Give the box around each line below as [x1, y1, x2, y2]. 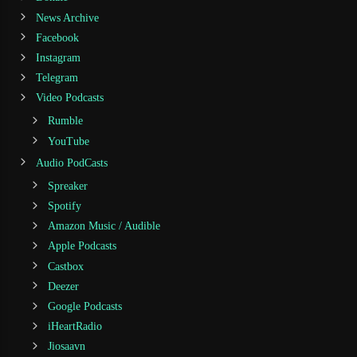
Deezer [47, 280, 79, 292]
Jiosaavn [47, 340, 85, 353]
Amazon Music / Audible [47, 220, 160, 233]
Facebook [35, 31, 79, 44]
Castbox [47, 260, 84, 273]
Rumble [47, 115, 83, 127]
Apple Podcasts [47, 240, 116, 253]
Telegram [35, 72, 78, 84]
